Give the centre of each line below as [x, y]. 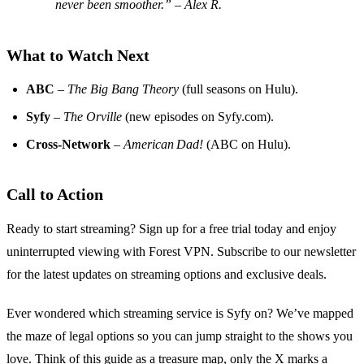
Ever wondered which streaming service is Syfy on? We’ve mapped [180, 313]
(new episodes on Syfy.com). [198, 116]
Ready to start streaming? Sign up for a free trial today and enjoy [171, 228]
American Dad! [163, 144]
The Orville [93, 116]
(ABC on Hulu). [247, 144]
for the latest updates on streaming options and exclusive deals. [167, 274]
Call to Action [55, 194]
